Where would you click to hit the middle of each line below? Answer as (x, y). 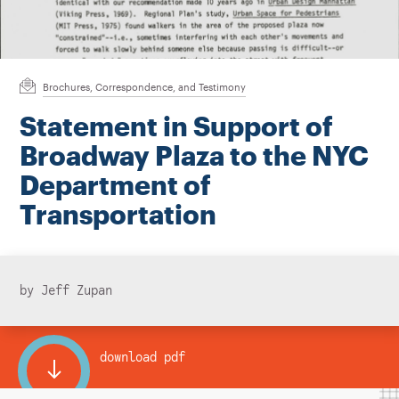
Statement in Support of (176, 126)
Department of (115, 185)
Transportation (118, 215)
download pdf (142, 357)
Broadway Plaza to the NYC (194, 156)
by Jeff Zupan (65, 291)
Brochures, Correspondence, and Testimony (144, 86)
